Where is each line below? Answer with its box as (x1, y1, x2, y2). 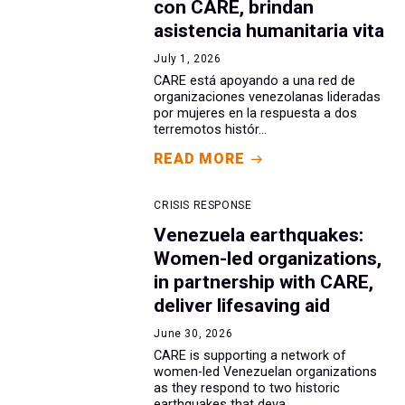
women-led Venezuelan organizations (154, 364, 378, 381)
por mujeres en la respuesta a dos (154, 106, 358, 122)
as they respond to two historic (154, 381, 341, 397)
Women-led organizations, (154, 248, 382, 270)
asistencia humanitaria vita (154, 20, 385, 42)
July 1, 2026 (154, 52, 221, 66)
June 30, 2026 (154, 327, 233, 341)
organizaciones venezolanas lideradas (154, 89, 381, 106)
